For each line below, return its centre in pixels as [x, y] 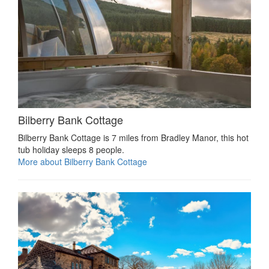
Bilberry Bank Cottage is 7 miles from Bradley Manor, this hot [133, 137]
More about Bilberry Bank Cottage [83, 161]
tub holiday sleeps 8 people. [71, 149]
